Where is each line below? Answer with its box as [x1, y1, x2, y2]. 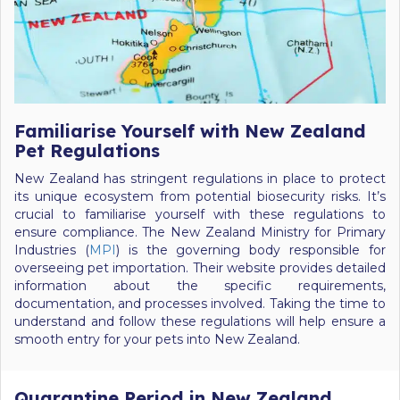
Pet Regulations [14, 138, 160, 162]
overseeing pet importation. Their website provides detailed [14, 259, 386, 276]
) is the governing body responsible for [115, 241, 387, 258]
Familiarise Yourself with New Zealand [14, 119, 366, 142]
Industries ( [14, 241, 89, 258]
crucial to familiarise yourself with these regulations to [14, 205, 386, 222]
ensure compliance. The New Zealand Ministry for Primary [14, 223, 386, 240]
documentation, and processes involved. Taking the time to [14, 295, 386, 312]
